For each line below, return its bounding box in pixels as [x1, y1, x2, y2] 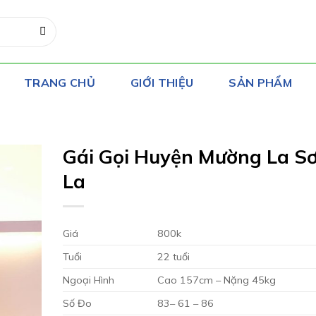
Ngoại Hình [62, 273, 114, 286]
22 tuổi [157, 250, 190, 263]
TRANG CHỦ [24, 75, 96, 90]
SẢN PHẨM [229, 75, 292, 90]
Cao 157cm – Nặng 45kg [157, 273, 276, 286]
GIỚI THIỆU [130, 75, 194, 90]
